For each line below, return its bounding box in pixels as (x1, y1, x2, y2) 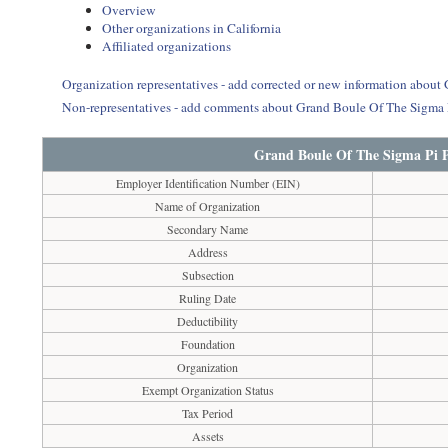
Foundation (180, 336, 235, 352)
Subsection (181, 267, 234, 283)
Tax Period (182, 405, 234, 421)
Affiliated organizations (102, 37, 232, 55)
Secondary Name (167, 221, 249, 237)
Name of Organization (155, 198, 261, 214)
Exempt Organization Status (141, 382, 274, 398)
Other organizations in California (102, 19, 282, 37)
